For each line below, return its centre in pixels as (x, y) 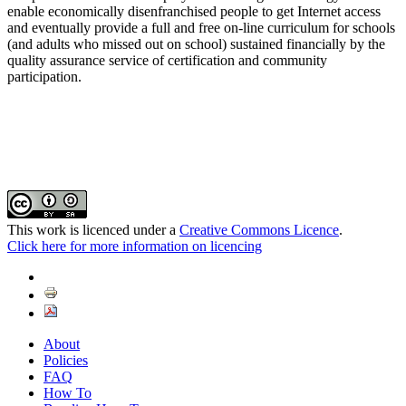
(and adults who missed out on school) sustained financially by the (196, 44)
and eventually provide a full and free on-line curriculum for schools (201, 28)
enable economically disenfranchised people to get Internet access (194, 12)
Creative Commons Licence (259, 230)
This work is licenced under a (93, 230)
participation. (44, 77)
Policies (66, 361)
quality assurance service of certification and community (167, 61)
